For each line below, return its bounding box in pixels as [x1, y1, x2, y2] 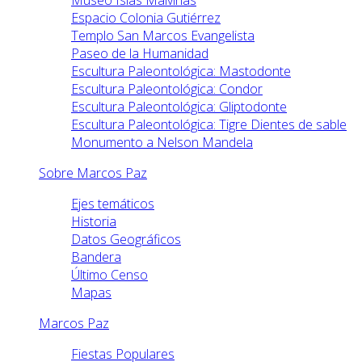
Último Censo [71, 266, 148, 284]
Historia [71, 213, 116, 231]
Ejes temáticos [71, 195, 154, 213]
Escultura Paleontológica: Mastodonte [71, 62, 291, 81]
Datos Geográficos [71, 230, 181, 249]
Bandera [71, 248, 121, 267]
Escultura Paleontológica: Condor [71, 80, 263, 99]
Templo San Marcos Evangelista [71, 27, 255, 45]
